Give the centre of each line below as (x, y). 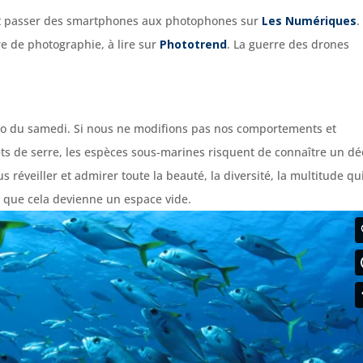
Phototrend (194, 44)
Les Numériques (310, 20)
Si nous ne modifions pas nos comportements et (205, 128)
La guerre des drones (292, 44)
